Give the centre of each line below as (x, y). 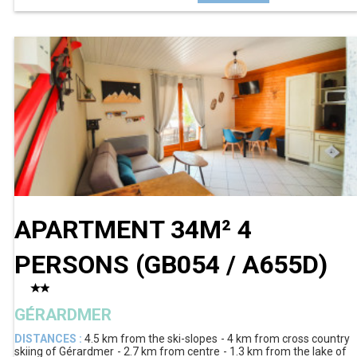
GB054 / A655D (231, 264)
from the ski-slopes (169, 339)
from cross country (302, 339)
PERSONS (75, 264)
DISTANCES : (48, 339)
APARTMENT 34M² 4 (133, 229)
